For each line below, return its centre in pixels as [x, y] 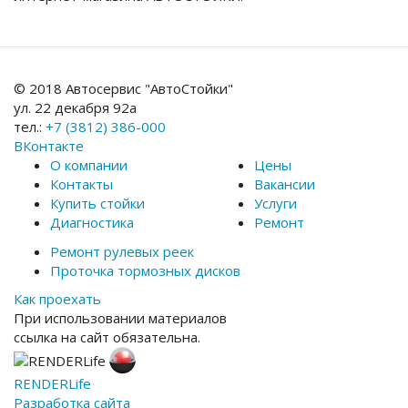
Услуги [275, 204]
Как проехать [57, 299]
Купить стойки [97, 204]
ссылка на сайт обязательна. [107, 337]
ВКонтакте [49, 146]
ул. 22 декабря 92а [75, 108]
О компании [89, 165]
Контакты [82, 184]
